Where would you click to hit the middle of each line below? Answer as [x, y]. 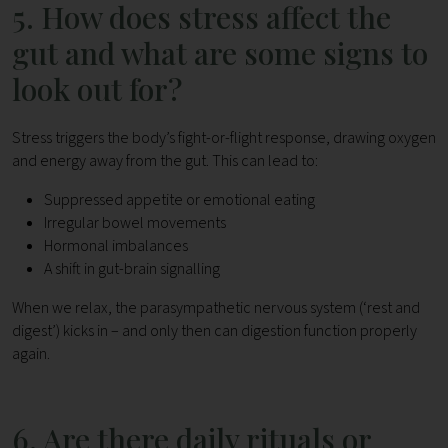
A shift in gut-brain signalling [132, 269]
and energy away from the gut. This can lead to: [165, 161]
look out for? [97, 89]
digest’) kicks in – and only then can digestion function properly [214, 331]
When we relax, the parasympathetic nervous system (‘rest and [216, 308]
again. [31, 354]
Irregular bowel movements [135, 223]
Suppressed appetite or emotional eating [179, 200]
